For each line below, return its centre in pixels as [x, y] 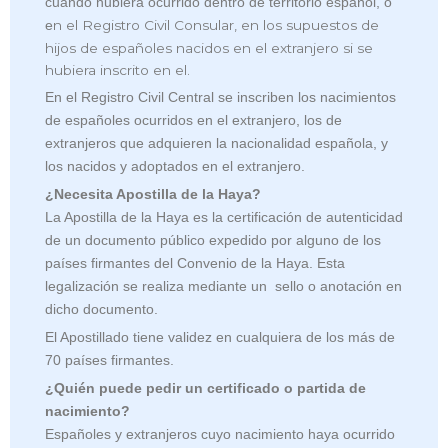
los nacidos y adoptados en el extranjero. [175, 167]
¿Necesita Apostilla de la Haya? [153, 195]
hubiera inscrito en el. [117, 70]
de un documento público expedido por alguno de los [213, 241]
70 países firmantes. [109, 361]
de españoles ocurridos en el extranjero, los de [193, 121]
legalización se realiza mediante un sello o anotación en [223, 287]
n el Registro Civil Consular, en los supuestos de [216, 25]
